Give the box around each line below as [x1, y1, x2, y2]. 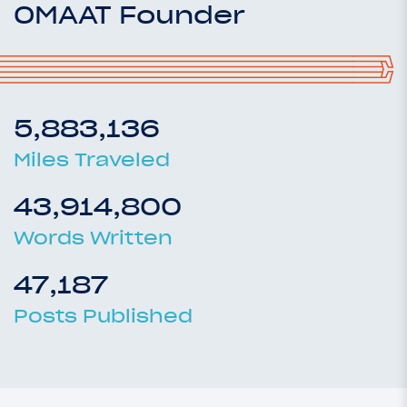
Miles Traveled [14, 148, 170, 173]
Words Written [14, 226, 173, 251]
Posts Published [14, 304, 193, 329]
